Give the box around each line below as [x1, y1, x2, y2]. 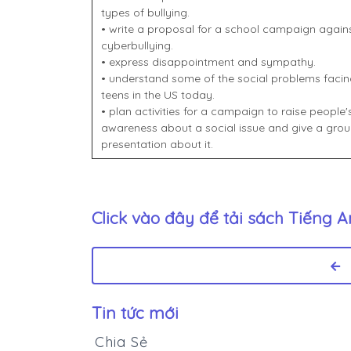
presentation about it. [100, 137, 213, 152]
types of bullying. [100, 5, 190, 20]
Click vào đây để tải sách [92, 208, 288, 229]
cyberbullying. [100, 38, 173, 53]
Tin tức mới [92, 302, 179, 324]
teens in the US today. [100, 88, 215, 103]
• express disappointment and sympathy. [100, 55, 316, 70]
